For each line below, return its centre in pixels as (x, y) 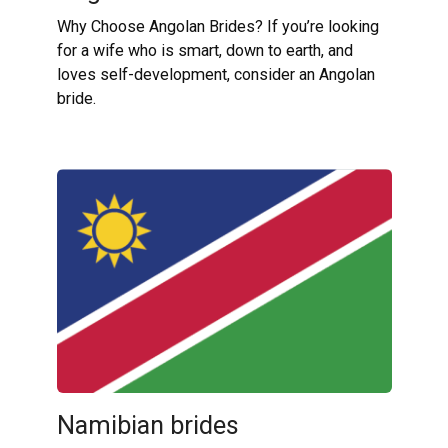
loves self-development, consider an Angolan (215, 75)
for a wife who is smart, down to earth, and (204, 51)
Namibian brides (147, 425)
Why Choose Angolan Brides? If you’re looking (217, 27)
